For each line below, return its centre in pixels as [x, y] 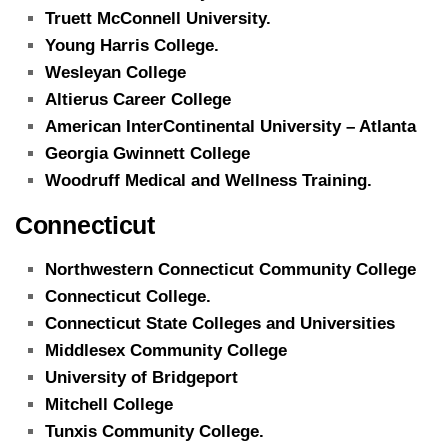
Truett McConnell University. [158, 18]
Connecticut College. [128, 296]
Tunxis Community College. [154, 431]
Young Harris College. [132, 45]
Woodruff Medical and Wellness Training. [208, 180]
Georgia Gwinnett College [147, 153]
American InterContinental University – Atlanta [230, 126]
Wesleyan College [115, 72]
